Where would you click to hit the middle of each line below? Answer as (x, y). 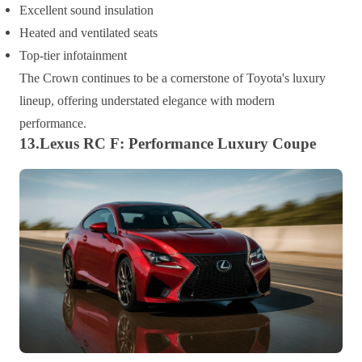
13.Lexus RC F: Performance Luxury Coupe (168, 143)
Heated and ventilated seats (88, 32)
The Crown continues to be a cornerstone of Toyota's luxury (173, 78)
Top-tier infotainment (73, 55)
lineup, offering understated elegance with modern (147, 100)
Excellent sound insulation (86, 10)
